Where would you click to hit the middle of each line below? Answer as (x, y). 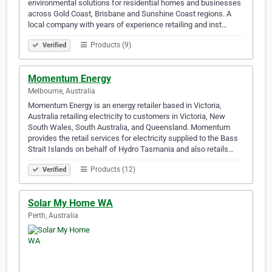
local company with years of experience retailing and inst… (127, 25)
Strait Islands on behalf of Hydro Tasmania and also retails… (131, 149)
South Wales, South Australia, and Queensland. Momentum (129, 127)
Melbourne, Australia (62, 91)
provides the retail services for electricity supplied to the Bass (133, 138)
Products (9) (110, 45)
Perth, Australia (53, 216)
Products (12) (112, 170)
